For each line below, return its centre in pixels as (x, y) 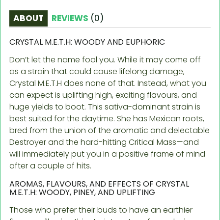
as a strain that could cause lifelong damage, (97, 71)
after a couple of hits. (50, 165)
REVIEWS (71, 18)
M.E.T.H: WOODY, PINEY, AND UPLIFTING (82, 192)
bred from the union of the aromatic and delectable (110, 130)
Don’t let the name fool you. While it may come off (105, 59)
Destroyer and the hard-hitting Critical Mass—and (104, 142)
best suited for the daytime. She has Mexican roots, (107, 118)
